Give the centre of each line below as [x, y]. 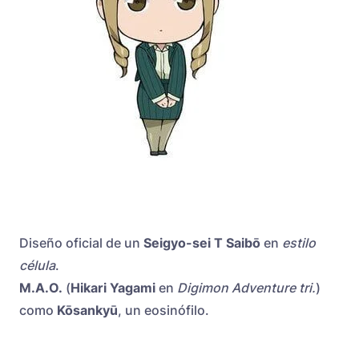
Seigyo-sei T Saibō [202, 243]
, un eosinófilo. [163, 311]
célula [37, 266]
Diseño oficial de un [81, 243]
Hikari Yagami [115, 288]
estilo [299, 243]
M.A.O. [42, 288]
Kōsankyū [87, 311]
